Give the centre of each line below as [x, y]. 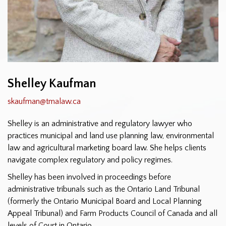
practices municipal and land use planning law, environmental [111, 135]
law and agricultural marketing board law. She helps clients [107, 148]
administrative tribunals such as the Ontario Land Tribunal [104, 189]
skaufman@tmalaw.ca [44, 101]
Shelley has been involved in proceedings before [89, 177]
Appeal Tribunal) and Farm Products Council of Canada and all [112, 213]
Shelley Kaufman [52, 83]
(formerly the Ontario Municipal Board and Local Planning [105, 201]
